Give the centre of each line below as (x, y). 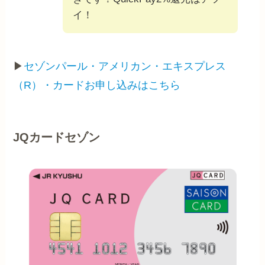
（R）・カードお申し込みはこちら (97, 85)
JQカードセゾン (57, 137)
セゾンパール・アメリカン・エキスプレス (125, 66)
